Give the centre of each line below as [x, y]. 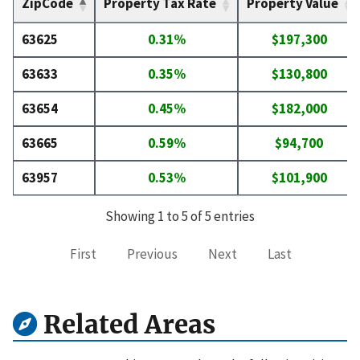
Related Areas [126, 324]
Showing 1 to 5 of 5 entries [180, 217]
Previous [153, 254]
